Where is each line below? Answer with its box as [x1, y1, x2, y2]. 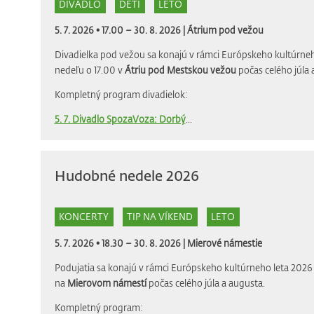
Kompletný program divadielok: [54, 88, 188, 101]
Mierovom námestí [67, 276, 146, 289]
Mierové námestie [186, 236, 262, 249]
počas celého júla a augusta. [146, 276, 265, 289]
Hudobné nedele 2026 [54, 166, 199, 184]
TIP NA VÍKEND [127, 210, 193, 223]
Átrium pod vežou [186, 24, 264, 36]
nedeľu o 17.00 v [54, 64, 125, 76]
